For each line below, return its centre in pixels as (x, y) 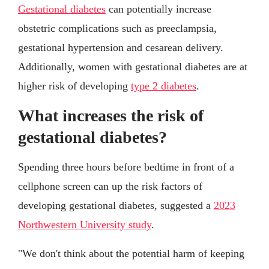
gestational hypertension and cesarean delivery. (121, 48)
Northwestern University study (85, 225)
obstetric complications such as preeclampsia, (117, 29)
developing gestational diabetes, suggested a (116, 206)
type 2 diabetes (164, 86)
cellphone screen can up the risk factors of (110, 186)
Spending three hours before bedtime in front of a (126, 167)
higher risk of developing (74, 86)
